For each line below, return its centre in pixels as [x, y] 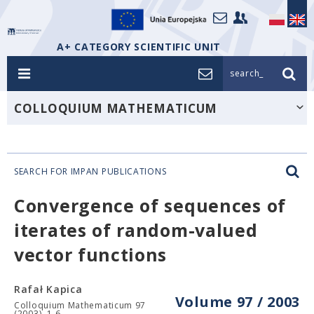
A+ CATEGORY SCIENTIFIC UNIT [139, 47]
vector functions [91, 254]
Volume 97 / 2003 [237, 302]
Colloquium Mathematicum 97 [80, 305]
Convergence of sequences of [150, 205]
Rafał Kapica [48, 289]
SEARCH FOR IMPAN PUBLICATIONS [90, 171]
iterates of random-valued [136, 230]
